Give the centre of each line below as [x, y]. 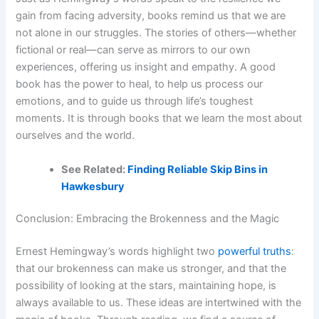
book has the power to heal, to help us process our [140, 84]
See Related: [95, 169]
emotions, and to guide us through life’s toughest [135, 101]
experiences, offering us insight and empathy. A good [146, 67]
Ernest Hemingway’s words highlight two [117, 252]
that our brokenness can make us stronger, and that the [151, 269]
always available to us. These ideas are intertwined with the [159, 303]
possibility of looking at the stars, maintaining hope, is [146, 286]
